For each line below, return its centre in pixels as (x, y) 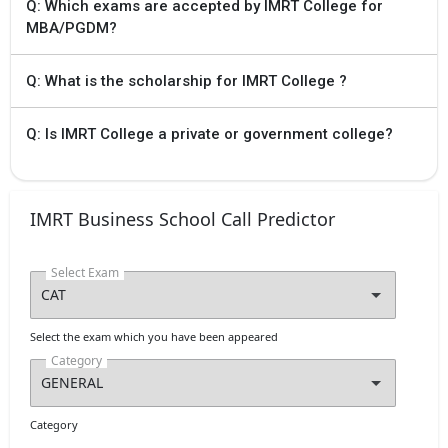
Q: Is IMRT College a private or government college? (209, 133)
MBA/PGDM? (71, 27)
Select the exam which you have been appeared (154, 336)
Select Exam (85, 272)
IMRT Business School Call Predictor (182, 218)
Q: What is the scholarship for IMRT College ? (186, 80)
